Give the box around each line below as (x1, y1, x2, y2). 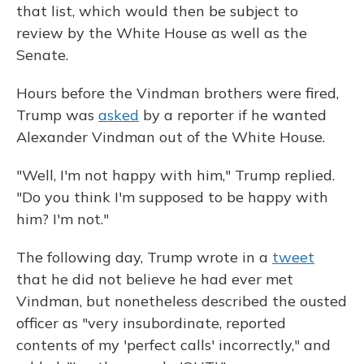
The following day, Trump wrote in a (16, 248, 272, 267)
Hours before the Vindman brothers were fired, (16, 84, 339, 103)
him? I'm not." (16, 210, 109, 229)
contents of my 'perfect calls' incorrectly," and (16, 336, 331, 355)
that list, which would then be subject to (16, 2, 298, 21)
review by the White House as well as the (16, 24, 307, 43)
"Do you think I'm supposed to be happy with (16, 188, 328, 207)
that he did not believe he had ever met (16, 270, 293, 289)
